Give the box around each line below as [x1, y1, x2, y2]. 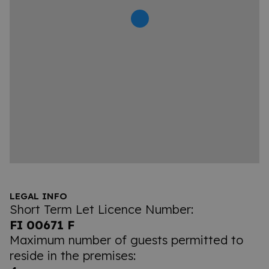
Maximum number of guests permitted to [10, 232, 243, 247]
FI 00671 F [10, 217, 74, 232]
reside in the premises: [10, 247, 136, 263]
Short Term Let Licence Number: [10, 201, 193, 217]
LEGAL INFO [10, 190, 67, 202]
